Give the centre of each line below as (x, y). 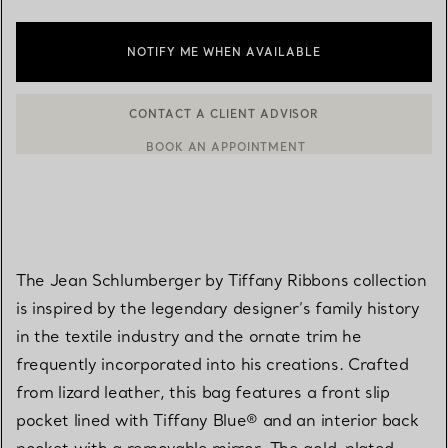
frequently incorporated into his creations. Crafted (212, 363)
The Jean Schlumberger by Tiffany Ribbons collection (221, 279)
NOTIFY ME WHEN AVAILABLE (224, 51)
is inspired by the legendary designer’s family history (218, 307)
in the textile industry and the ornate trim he (189, 335)
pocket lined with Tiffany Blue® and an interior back (217, 419)
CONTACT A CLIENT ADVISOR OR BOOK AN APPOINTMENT (235, 130)
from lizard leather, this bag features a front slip (203, 391)
